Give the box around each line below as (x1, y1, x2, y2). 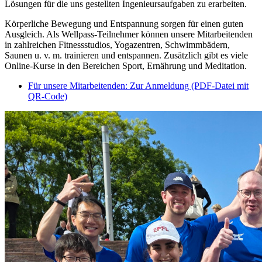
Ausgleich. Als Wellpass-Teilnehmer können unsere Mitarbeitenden (5, 29, 253, 39)
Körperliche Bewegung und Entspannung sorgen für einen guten (5, 18, 243, 29)
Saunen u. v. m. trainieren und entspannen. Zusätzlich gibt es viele (5, 50, 248, 60)
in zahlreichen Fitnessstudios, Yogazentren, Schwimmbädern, (5, 39, 230, 50)
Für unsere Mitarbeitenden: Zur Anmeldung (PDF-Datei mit (28, 80, 249, 91)
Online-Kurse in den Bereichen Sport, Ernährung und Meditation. (5, 60, 247, 71)
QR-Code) (28, 91, 67, 101)
